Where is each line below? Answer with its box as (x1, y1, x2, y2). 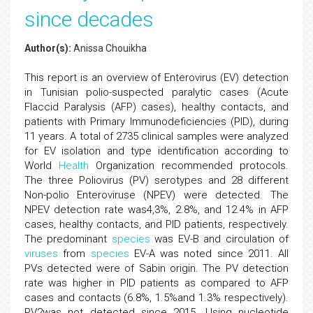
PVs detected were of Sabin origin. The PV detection (24, 262, 289, 275)
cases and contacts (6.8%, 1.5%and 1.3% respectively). (24, 291, 289, 304)
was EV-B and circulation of (150, 233, 289, 245)
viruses (24, 247, 58, 260)
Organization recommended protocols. (89, 159, 289, 172)
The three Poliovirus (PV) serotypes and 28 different (24, 174, 289, 187)
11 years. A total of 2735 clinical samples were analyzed (24, 130, 289, 143)
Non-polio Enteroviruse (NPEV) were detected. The (24, 189, 289, 201)
